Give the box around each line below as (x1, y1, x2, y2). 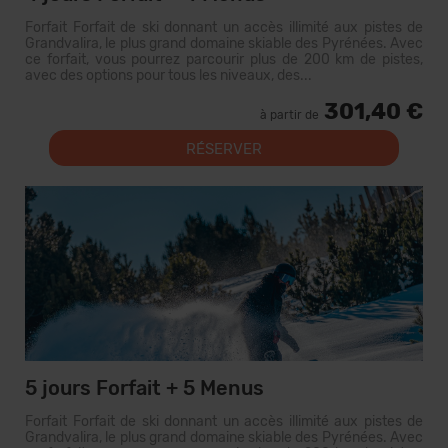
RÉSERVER (186, 140, 262, 158)
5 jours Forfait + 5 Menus (25, 376, 264, 400)
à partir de (260, 108, 319, 122)
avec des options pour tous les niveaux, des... (25, 67, 312, 84)
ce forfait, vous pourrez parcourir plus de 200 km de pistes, (25, 51, 423, 68)
